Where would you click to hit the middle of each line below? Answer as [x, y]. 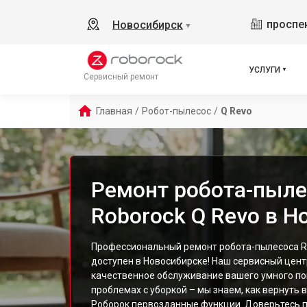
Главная [114, 111]
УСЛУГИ [265, 70]
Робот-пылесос [176, 111]
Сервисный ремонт [121, 77]
